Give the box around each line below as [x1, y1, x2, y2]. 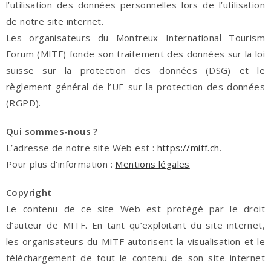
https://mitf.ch [157, 142, 220, 154]
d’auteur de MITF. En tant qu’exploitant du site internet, [6, 219, 265, 231]
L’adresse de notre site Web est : [6, 142, 157, 154]
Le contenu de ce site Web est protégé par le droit [6, 203, 265, 215]
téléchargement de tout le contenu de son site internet [6, 252, 265, 264]
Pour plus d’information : [6, 158, 116, 170]
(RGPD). [6, 97, 41, 109]
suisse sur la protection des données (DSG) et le [6, 64, 265, 76]
